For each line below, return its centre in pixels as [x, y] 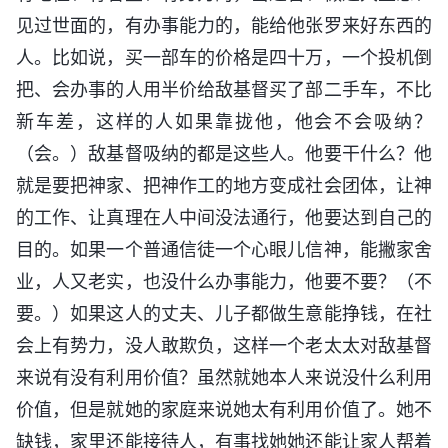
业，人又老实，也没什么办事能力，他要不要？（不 [224, 282]
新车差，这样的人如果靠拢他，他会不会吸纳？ [224, 122]
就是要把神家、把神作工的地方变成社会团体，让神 [224, 186]
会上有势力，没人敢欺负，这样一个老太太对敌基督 [224, 346]
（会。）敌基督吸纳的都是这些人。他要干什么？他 [224, 154]
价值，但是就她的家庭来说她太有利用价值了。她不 [224, 410]
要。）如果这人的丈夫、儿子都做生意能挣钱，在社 [224, 314]
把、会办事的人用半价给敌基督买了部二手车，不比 [224, 90]
